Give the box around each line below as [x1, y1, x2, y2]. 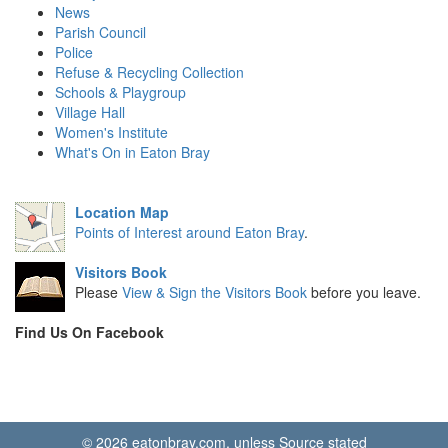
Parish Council [55, 21, 146, 42]
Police [55, 41, 93, 62]
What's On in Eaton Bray [55, 141, 210, 162]
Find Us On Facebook [15, 321, 164, 342]
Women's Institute [55, 121, 168, 142]
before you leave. [307, 281, 421, 302]
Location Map [75, 201, 169, 222]
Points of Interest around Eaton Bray [75, 221, 304, 242]
